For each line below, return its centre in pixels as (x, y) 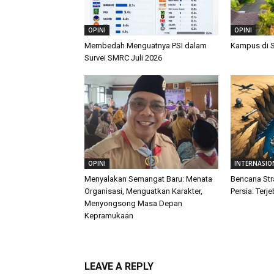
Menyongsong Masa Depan (133, 203)
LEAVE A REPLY (119, 266)
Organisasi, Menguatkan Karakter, (143, 191)
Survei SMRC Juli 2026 (123, 57)
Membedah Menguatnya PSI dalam (146, 45)
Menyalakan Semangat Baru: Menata (148, 179)
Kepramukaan (109, 215)
